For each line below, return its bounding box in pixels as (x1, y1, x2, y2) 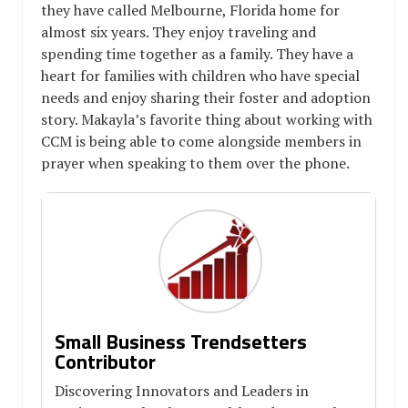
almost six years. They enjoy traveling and (41, 21, 316, 42)
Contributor (55, 345, 156, 377)
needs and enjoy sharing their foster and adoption (41, 87, 371, 107)
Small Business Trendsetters (55, 325, 307, 357)
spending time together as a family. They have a (41, 43, 353, 64)
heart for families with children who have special (41, 65, 360, 86)
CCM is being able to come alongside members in (41, 130, 362, 151)
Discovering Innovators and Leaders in (55, 380, 309, 401)
